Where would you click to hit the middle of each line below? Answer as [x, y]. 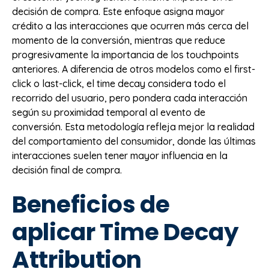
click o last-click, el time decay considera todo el [119, 84]
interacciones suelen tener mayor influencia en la [120, 156]
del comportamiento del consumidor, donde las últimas [134, 141]
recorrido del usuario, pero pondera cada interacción [130, 98]
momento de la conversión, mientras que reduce [119, 41]
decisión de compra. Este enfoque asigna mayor [118, 12]
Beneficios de [91, 204]
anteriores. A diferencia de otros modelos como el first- [134, 69]
